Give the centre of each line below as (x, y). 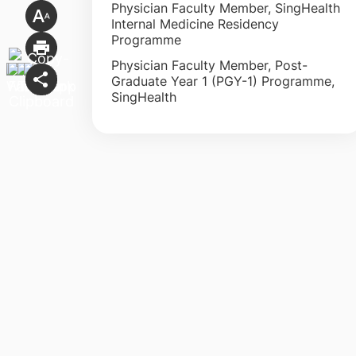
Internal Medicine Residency (195, 23)
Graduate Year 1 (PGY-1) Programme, (222, 81)
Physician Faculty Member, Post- (209, 65)
